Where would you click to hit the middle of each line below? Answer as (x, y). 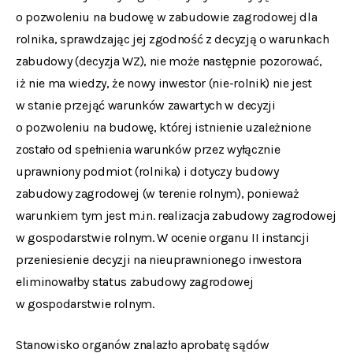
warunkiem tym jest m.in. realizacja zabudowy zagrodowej (176, 216)
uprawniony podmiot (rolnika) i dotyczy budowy (147, 171)
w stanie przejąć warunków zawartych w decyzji (146, 105)
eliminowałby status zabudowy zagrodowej (135, 282)
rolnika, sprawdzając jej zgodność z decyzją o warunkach (173, 39)
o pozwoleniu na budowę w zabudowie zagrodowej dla (167, 17)
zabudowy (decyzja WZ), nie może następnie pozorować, (169, 61)
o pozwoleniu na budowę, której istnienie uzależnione (163, 127)
